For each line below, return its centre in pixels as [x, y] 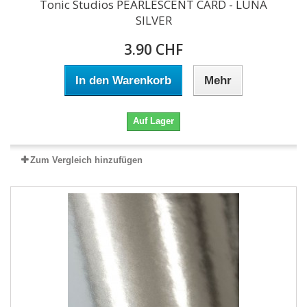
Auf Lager [153, 121]
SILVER [153, 20]
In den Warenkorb [123, 81]
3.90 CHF [153, 49]
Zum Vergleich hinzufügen [86, 160]
